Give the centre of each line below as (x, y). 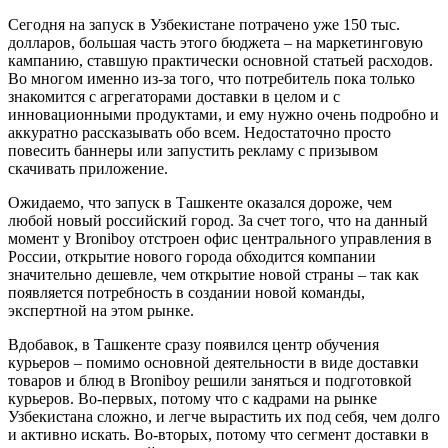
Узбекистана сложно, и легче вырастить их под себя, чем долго (224, 416)
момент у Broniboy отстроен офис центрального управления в (220, 238)
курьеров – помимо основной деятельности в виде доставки (213, 362)
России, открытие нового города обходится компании (192, 256)
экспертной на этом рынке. (101, 310)
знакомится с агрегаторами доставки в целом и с (174, 96)
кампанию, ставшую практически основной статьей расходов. (220, 60)
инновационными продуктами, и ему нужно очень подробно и (223, 114)
